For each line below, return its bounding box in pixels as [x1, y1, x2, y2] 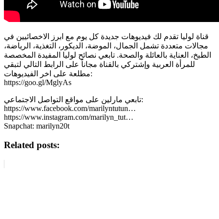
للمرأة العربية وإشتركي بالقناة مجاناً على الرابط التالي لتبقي [4, 60, 195, 69]
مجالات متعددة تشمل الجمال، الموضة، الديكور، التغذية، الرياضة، [4, 42, 208, 50]
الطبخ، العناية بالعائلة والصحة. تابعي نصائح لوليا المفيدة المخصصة [4, 51, 211, 60]
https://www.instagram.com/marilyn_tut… [4, 113, 133, 122]
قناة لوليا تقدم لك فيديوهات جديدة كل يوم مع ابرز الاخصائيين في [4, 32, 209, 41]
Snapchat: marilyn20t [4, 122, 69, 131]
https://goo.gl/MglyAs [4, 78, 71, 87]
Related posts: [4, 140, 60, 151]
